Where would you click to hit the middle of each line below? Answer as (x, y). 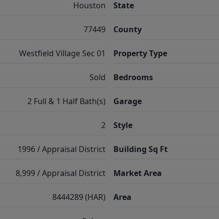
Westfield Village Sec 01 (62, 53)
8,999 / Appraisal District (61, 173)
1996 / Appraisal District (62, 149)
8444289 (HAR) (79, 197)
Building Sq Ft (141, 149)
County (128, 29)
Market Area (138, 173)
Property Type (140, 53)
